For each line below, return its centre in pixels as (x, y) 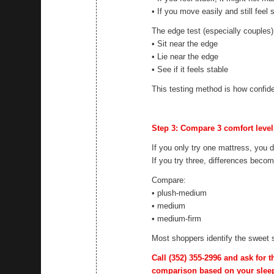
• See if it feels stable (190, 69)
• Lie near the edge (185, 56)
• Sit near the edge (185, 43)
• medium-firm (177, 219)
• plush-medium (180, 193)
